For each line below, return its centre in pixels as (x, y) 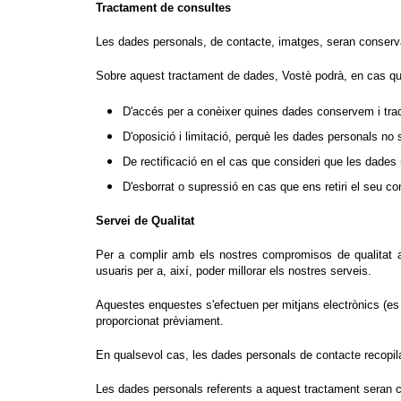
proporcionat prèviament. (160, 320)
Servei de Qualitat (145, 220)
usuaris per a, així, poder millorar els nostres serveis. (234, 270)
